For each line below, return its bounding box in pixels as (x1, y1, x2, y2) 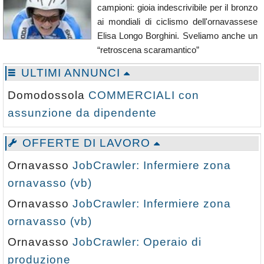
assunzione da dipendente (8, 107, 157, 120)
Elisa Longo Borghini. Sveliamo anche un (97, 31, 258, 41)
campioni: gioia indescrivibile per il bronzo (97, 2, 258, 13)
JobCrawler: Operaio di (72, 236, 202, 249)
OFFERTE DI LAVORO (19, 137, 154, 150)
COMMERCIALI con (88, 89, 199, 102)
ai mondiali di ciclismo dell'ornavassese (97, 16, 258, 27)
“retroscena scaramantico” (97, 45, 199, 55)
